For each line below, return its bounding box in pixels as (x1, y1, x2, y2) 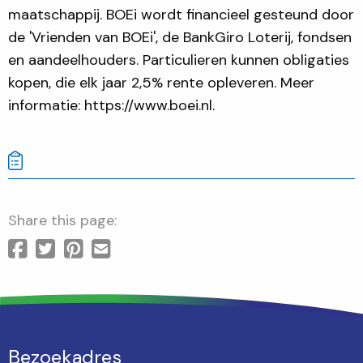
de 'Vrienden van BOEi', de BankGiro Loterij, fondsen (8, 27, 352, 47)
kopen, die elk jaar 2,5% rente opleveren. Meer (8, 72, 314, 92)
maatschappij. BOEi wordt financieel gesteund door (8, 4, 354, 24)
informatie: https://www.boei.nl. (8, 95, 215, 115)
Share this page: (8, 210, 117, 230)
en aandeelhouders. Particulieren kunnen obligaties (8, 49, 349, 70)
